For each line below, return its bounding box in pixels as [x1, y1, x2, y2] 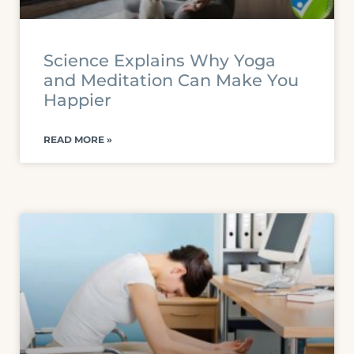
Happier [43, 90, 111, 110]
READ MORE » [43, 134, 112, 145]
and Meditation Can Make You [43, 70, 299, 90]
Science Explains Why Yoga [43, 51, 276, 70]
